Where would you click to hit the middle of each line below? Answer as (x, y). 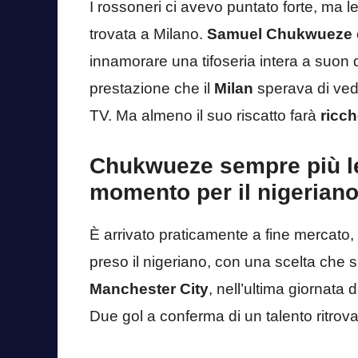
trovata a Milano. (148, 34)
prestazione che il (152, 89)
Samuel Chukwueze (280, 34)
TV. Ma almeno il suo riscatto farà (205, 116)
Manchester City (149, 288)
